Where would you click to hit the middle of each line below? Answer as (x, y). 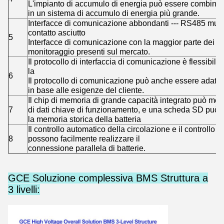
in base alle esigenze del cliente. (86, 90)
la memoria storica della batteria (84, 119)
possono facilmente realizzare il (84, 138)
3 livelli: (24, 189)
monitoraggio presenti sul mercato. (89, 51)
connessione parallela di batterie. (87, 148)
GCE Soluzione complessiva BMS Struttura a (108, 178)
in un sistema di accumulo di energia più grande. (114, 13)
